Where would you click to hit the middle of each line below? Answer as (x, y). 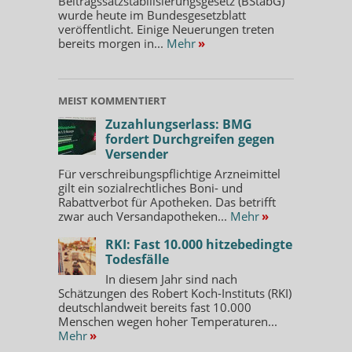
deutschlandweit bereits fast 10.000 (155, 307)
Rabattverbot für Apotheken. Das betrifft (167, 202)
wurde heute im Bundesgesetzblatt (152, 15)
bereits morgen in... (112, 43)
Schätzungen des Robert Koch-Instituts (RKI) (175, 293)
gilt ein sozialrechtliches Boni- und (150, 187)
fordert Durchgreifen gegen (190, 139)
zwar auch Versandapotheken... (144, 216)
